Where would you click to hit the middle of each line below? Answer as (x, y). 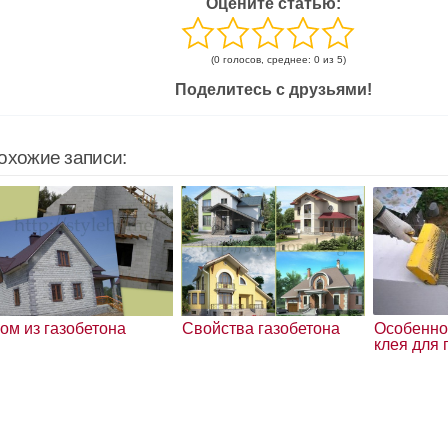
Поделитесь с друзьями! (273, 89)
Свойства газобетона (260, 328)
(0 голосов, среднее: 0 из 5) (278, 59)
